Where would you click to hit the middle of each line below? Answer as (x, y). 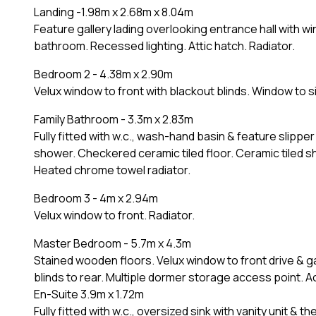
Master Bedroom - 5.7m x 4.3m (113, 243)
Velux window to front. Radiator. (114, 215)
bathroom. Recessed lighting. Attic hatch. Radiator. (164, 45)
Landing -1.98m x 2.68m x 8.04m (114, 12)
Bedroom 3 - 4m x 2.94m (96, 198)
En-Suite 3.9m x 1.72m (89, 294)
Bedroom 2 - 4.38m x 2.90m (103, 74)
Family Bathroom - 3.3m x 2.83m (114, 119)
